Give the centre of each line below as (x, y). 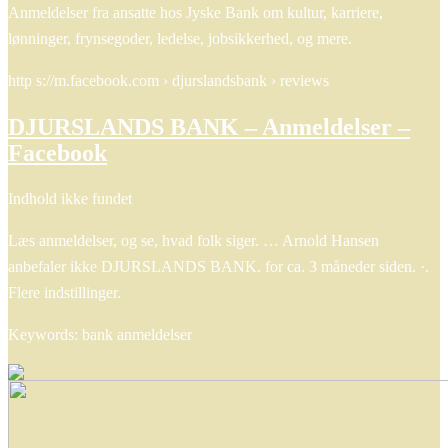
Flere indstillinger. (64, 292)
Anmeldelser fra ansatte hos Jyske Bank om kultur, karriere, (195, 13)
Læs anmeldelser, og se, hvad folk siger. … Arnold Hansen (193, 240)
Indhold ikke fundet (70, 198)
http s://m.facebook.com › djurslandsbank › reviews (168, 81)
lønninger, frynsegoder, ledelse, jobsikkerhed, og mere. (180, 39)
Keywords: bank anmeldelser (100, 334)
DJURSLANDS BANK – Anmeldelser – (209, 127)
